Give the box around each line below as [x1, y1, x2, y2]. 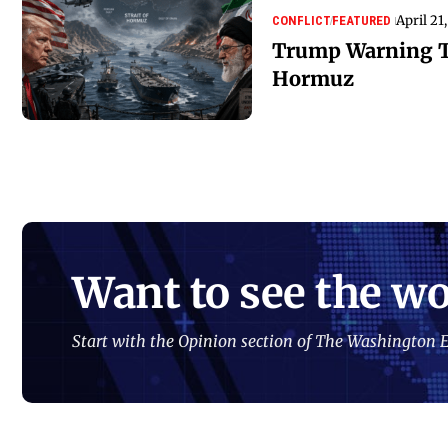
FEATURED [332, 12, 391, 28]
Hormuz [272, 65, 354, 91]
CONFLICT [272, 12, 331, 28]
